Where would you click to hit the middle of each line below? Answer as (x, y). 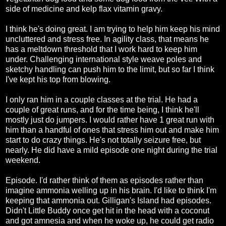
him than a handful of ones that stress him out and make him (112, 130)
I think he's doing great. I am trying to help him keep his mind (113, 29)
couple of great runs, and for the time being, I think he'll (102, 110)
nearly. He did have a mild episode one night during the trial (111, 150)
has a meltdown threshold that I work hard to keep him (101, 49)
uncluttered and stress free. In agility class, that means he (107, 39)
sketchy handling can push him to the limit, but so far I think (110, 70)
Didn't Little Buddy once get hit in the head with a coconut (107, 211)
